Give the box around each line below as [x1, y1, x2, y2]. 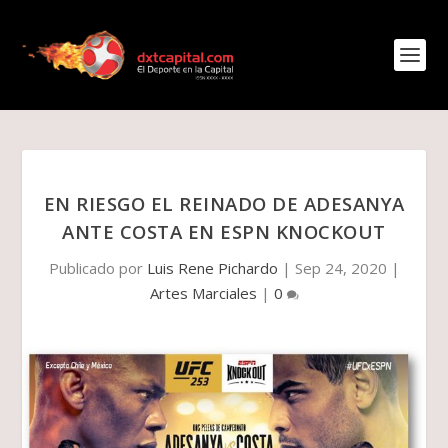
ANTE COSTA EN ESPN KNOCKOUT [62, 219, 386, 244]
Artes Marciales [149, 283, 257, 303]
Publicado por [48, 258, 147, 278]
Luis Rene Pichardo [146, 258, 278, 278]
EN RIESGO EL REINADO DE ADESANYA [43, 191, 405, 216]
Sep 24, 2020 [294, 258, 387, 278]
